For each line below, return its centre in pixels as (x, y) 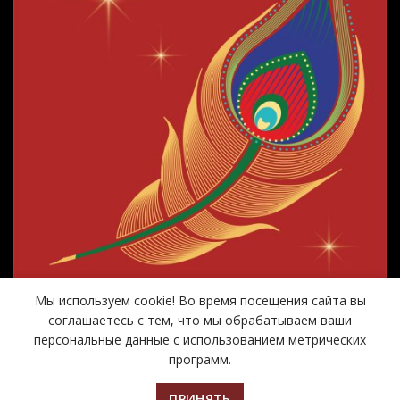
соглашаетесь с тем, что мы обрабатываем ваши (200, 320)
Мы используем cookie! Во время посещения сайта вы (200, 300)
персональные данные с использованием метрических (200, 340)
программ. (200, 359)
